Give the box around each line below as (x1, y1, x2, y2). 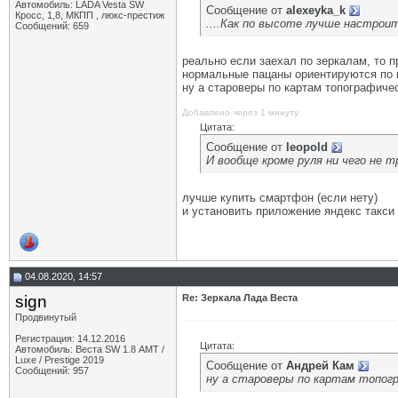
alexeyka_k (286, 4, 346, 17)
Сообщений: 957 (15, 365, 89, 376)
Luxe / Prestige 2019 (15, 354, 104, 365)
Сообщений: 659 (15, 20, 89, 31)
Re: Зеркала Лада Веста (182, 292, 298, 303)
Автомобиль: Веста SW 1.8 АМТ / (15, 344, 164, 354)
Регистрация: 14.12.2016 (15, 333, 125, 344)
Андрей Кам (286, 359, 354, 372)
